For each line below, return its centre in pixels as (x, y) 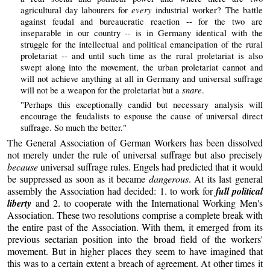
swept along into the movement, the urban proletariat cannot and (141, 67)
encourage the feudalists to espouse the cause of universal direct (141, 116)
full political (239, 191)
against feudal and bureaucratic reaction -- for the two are (141, 22)
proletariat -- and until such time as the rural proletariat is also (141, 56)
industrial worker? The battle (207, 10)
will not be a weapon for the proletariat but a (101, 90)
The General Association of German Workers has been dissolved (135, 142)
